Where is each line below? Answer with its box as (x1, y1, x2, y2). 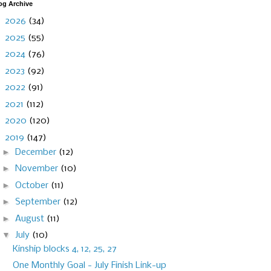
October (15, 180, 51, 191)
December (15, 147, 59, 157)
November (15, 164, 60, 174)
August (15, 214, 47, 224)
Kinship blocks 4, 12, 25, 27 (12, 244, 117, 255)
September (15, 197, 63, 207)
